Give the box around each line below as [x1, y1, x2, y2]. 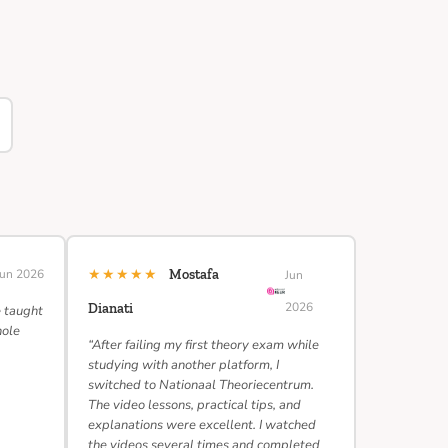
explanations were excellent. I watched [88, 416, 316, 434]
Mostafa [169, 266, 219, 283]
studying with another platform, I [88, 356, 279, 374]
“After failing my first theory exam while [88, 336, 319, 354]
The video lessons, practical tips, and [88, 396, 301, 414]
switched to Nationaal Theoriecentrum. [88, 376, 314, 394]
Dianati [88, 300, 133, 317]
